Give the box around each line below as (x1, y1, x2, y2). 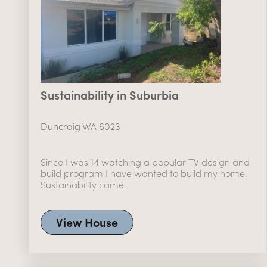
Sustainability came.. (40, 178, 129, 192)
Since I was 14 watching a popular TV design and (40, 155, 250, 169)
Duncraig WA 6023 (40, 119, 120, 133)
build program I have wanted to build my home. (40, 166, 247, 181)
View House (55, 213, 118, 231)
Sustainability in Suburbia (40, 86, 179, 104)
